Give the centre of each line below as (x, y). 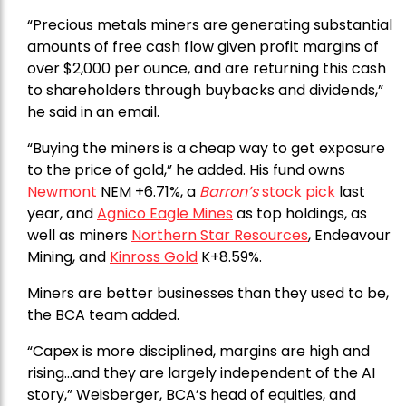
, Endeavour (349, 235)
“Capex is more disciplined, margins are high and (198, 351)
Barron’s (231, 191)
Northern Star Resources (220, 235)
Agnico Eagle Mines (165, 213)
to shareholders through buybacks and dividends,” (205, 90)
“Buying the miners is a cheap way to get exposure (206, 148)
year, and (62, 213)
